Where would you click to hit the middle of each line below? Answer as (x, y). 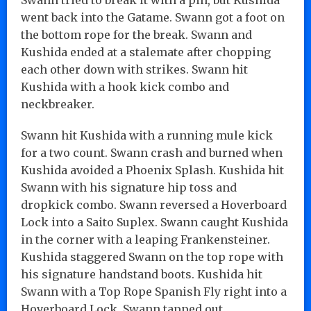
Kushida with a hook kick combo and (125, 86)
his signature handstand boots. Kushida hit (142, 274)
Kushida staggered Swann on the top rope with (152, 257)
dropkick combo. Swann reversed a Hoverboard (154, 204)
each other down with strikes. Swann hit (134, 69)
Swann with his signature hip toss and (129, 187)
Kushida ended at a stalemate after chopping (146, 52)
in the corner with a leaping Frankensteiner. (145, 239)
